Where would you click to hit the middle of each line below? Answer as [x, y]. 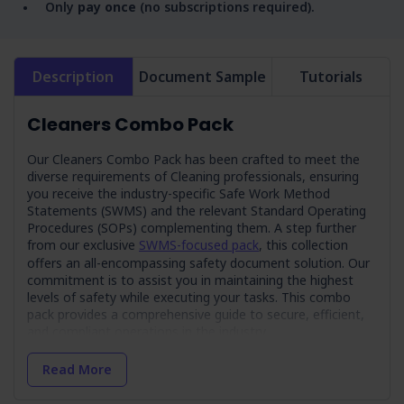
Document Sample [202, 77]
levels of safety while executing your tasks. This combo [189, 297]
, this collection [303, 245]
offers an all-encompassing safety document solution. [188, 263]
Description [73, 77]
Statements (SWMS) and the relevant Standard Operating [197, 211]
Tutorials [331, 77]
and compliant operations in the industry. [147, 331]
